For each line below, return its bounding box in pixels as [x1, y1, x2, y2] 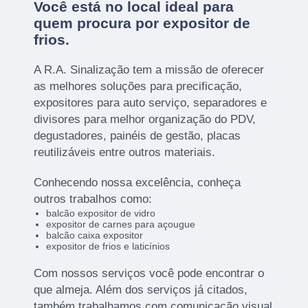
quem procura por [34, 15, 164, 32]
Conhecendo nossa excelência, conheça [34, 176, 241, 190]
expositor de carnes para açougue [45, 219, 195, 230]
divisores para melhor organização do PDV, [34, 113, 256, 126]
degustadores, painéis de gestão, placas [34, 129, 241, 143]
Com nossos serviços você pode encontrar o [34, 267, 265, 280]
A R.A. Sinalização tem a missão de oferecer [34, 63, 265, 77]
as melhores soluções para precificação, [34, 80, 243, 93]
